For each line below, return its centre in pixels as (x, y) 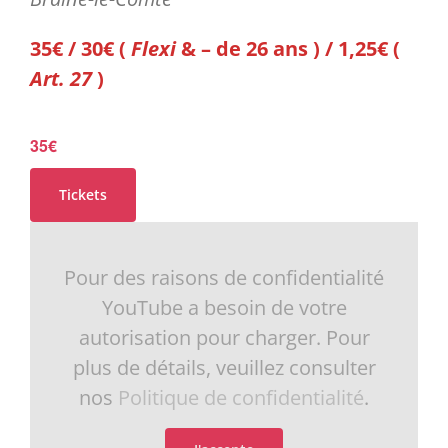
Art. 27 (63, 78)
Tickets (83, 195)
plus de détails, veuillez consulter (224, 368)
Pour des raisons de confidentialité (224, 278)
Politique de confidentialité (241, 398)
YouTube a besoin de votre (224, 308)
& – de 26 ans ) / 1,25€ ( (288, 48)
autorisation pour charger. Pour (224, 338)
